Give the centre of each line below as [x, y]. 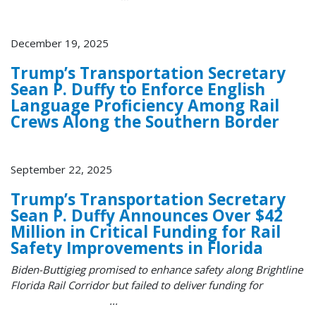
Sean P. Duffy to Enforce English [138, 90]
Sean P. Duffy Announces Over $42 [147, 216]
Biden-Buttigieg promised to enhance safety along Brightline [157, 269]
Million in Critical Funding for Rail [146, 232]
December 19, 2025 [60, 43]
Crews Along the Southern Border [145, 122]
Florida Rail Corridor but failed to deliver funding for [136, 285]
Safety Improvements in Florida [137, 248]
